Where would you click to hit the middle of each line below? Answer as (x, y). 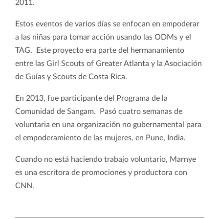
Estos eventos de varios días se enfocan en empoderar (107, 24)
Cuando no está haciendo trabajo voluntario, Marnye (106, 159)
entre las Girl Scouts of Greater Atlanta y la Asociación (109, 63)
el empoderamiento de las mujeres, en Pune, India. (101, 138)
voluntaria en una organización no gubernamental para (108, 124)
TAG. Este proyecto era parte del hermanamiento (100, 50)
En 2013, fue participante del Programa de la (91, 98)
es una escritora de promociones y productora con (101, 172)
